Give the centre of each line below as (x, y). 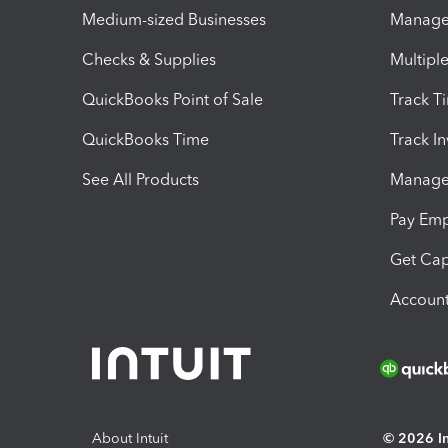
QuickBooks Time (145, 139)
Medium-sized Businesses (174, 19)
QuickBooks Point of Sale (172, 99)
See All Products (140, 179)
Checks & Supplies (149, 59)
